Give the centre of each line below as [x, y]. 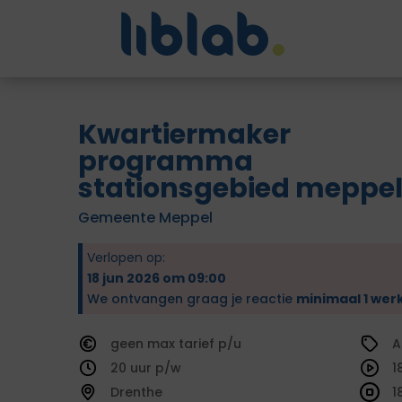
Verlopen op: [126, 258]
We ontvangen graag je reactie [192, 299]
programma [166, 162]
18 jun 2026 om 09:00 [157, 278]
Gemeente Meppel [145, 218]
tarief [198, 344]
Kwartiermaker [184, 135]
